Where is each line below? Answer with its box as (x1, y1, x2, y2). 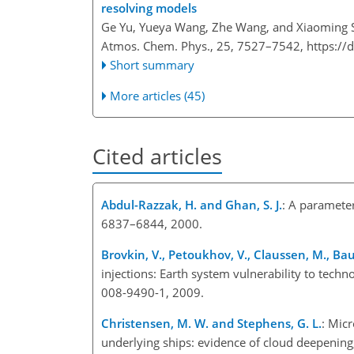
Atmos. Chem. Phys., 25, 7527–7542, (101, 37, 307, 54)
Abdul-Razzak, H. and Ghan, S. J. (101, 196, 282, 213)
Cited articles (92, 141, 222, 171)
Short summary (110, 56, 195, 73)
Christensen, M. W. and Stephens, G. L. (101, 314, 322, 331)
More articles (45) (110, 87, 205, 104)
